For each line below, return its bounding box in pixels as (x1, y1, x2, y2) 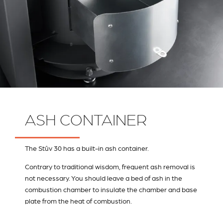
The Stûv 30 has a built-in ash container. (25, 144, 149, 152)
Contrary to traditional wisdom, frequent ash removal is (25, 163, 195, 171)
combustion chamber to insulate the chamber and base (25, 186, 197, 194)
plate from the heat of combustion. (25, 197, 132, 206)
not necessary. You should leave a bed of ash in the (25, 174, 182, 183)
